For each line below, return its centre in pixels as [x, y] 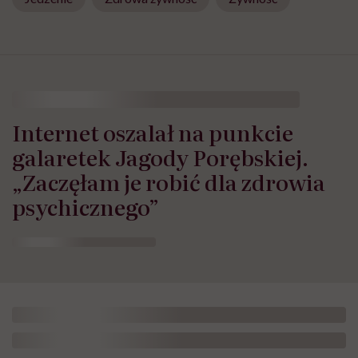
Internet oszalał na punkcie [153, 132]
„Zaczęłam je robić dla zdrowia [169, 181]
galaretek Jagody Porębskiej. [160, 157]
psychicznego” [86, 206]
